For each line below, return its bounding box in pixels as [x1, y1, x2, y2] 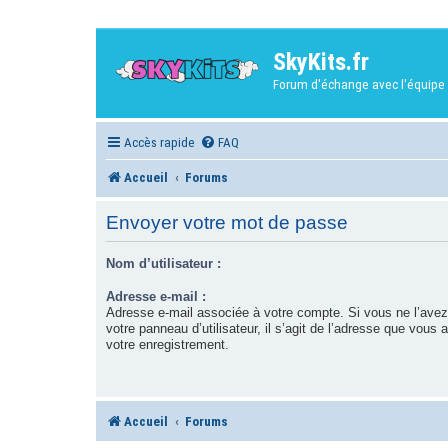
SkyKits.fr [273, 48, 369, 76]
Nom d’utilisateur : [106, 255, 221, 271]
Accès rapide [124, 134, 195, 150]
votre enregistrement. [106, 336, 229, 352]
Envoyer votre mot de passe [106, 212, 348, 234]
